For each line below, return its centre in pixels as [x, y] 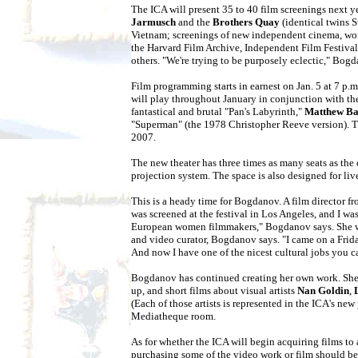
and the [194, 22]
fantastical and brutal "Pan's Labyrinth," [218, 112]
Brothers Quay [246, 22]
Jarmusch [153, 22]
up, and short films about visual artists [214, 291]
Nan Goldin [323, 291]
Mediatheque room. [173, 316]
